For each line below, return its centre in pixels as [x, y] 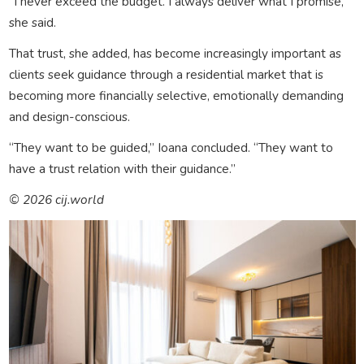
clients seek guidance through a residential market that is [166, 74]
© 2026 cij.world [56, 199]
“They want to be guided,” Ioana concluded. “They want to [171, 147]
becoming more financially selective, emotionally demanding [176, 95]
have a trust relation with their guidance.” [122, 168]
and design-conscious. [69, 116]
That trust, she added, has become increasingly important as [175, 53]
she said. [32, 22]
